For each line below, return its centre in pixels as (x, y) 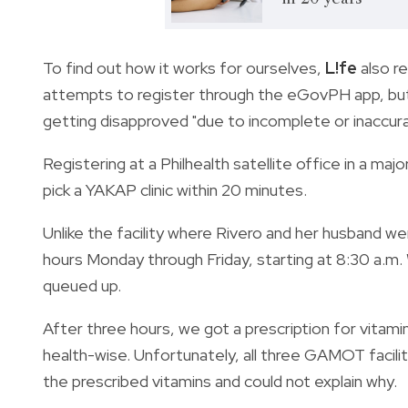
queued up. (84, 285)
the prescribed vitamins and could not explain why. (222, 381)
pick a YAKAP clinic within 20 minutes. (177, 189)
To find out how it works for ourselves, (184, 67)
